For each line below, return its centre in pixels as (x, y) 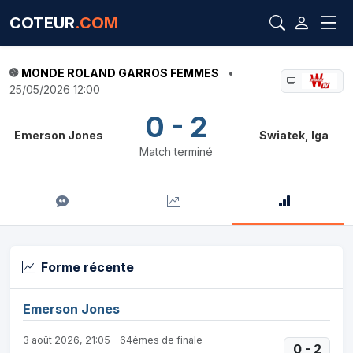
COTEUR (42, 23)
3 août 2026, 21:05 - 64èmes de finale (113, 340)
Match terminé (176, 152)
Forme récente (87, 267)
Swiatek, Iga (294, 135)
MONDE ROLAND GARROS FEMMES (120, 73)
